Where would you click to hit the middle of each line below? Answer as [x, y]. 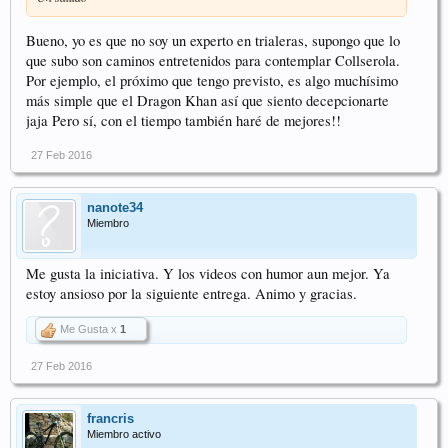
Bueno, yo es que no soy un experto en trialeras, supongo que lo [213, 41]
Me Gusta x [88, 329]
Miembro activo [124, 434]
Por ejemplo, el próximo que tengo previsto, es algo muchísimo [212, 81]
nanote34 [115, 208]
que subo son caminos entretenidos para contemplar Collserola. [213, 61]
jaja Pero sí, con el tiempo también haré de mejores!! [183, 121]
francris [110, 419]
